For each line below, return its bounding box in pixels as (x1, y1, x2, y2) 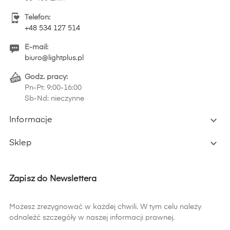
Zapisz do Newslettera (9, 175, 97, 184)
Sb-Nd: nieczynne (25, 95, 84, 103)
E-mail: (25, 44, 48, 51)
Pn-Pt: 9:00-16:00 (25, 84, 82, 92)
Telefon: (25, 14, 50, 22)
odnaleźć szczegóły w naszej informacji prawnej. (9, 214, 175, 222)
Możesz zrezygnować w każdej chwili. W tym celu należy (9, 203, 201, 211)
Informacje (9, 116, 52, 125)
